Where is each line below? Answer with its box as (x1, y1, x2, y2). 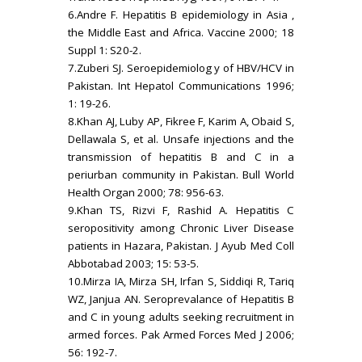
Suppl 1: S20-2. (68, 42, 141, 57)
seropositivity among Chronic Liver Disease (68, 220, 294, 235)
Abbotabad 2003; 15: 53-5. (68, 255, 199, 271)
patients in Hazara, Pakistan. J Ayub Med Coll (68, 238, 294, 253)
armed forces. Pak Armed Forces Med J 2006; (68, 326, 294, 342)
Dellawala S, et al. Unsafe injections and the (68, 131, 294, 146)
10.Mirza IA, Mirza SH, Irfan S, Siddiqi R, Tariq (68, 273, 294, 288)
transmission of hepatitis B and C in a (68, 149, 294, 164)
